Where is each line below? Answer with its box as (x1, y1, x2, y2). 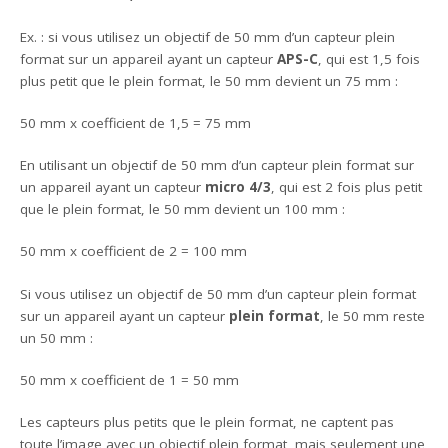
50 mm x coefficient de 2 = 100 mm (20, 242, 248, 261)
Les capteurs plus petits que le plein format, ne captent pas (20, 413, 395, 432)
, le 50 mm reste (320, 306, 426, 325)
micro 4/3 (205, 178, 272, 197)
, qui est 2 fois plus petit (271, 178, 423, 197)
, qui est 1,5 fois (318, 49, 421, 68)
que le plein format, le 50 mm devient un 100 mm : (20, 200, 346, 219)
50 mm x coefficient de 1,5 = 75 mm (20, 113, 252, 132)
